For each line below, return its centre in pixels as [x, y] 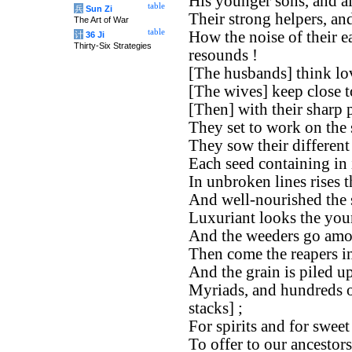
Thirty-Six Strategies [113, 46]
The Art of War [101, 20]
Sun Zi [99, 9]
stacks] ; [216, 308]
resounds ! [223, 55]
